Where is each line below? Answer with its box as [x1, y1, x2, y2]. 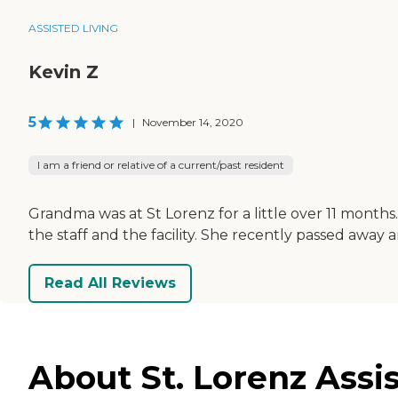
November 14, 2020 [142, 115, 243, 129]
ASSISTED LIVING [28, 20, 118, 35]
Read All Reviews [44, 275, 176, 292]
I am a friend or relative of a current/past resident [37, 157, 284, 171]
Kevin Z [28, 60, 99, 83]
